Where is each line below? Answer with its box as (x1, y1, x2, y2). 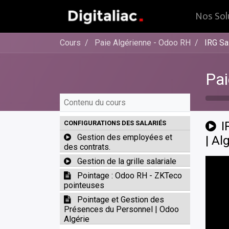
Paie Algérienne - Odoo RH (95, 38, 191, 48)
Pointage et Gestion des (77, 195, 164, 204)
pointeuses (64, 180, 104, 190)
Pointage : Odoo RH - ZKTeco (77, 171, 182, 180)
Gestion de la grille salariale (77, 156, 176, 166)
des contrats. (64, 142, 110, 152)
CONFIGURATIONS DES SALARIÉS (64, 119, 166, 127)
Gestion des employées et (77, 132, 172, 142)
